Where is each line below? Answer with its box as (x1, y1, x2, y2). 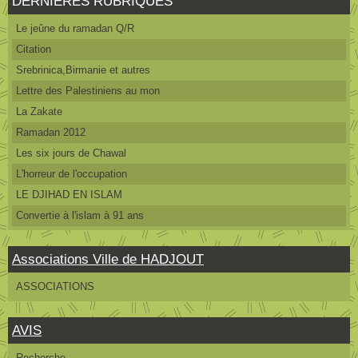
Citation (16, 42, 51, 55)
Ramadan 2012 (16, 125, 86, 138)
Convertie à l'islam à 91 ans (16, 209, 144, 221)
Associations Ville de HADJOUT (12, 251, 204, 267)
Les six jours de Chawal (16, 146, 126, 159)
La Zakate (16, 105, 62, 117)
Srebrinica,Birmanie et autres (16, 63, 150, 76)
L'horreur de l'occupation (16, 167, 127, 180)
